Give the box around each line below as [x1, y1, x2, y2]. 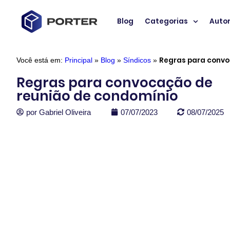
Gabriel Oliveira [39, 107, 91, 117]
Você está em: [16, 56, 65, 64]
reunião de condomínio [16, 86, 178, 105]
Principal [65, 56, 92, 64]
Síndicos [123, 56, 151, 64]
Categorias [145, 16, 188, 27]
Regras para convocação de [16, 73, 213, 92]
